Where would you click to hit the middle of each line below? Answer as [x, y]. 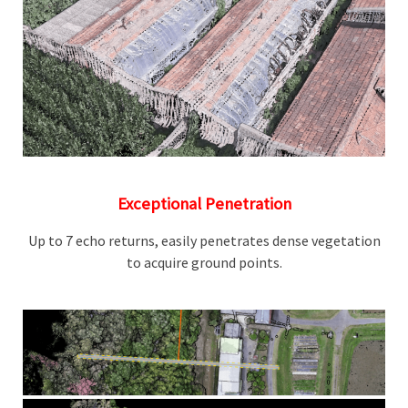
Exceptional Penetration [204, 203]
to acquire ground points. [204, 262]
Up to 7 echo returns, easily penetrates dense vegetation [204, 240]
